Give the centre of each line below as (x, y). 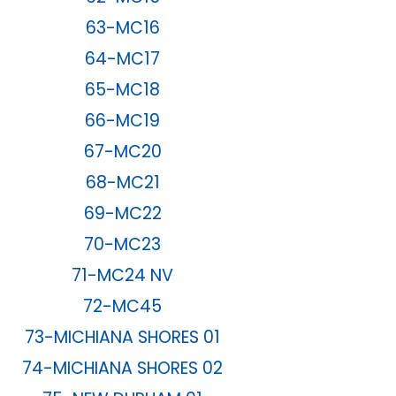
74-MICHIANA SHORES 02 (123, 369)
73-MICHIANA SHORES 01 (123, 338)
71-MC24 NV (123, 276)
